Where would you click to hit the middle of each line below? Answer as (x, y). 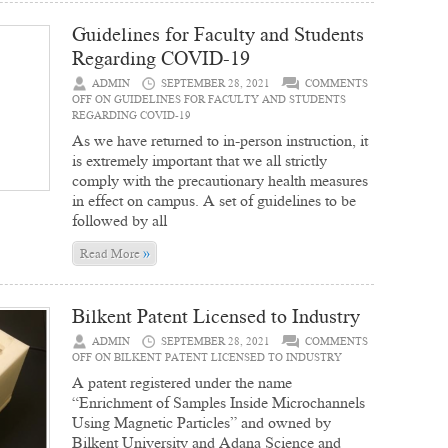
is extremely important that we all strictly (199, 160)
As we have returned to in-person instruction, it (220, 140)
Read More (111, 253)
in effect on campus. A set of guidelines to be (214, 200)
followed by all (119, 220)
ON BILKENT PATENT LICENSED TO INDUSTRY (217, 357)
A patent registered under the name (182, 382)
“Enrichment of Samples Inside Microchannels (218, 402)
